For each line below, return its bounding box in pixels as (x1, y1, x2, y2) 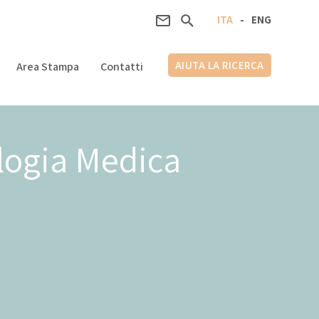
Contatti (100, 59, 143, 74)
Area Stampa (16, 59, 79, 74)
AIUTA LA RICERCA (174, 58, 264, 72)
